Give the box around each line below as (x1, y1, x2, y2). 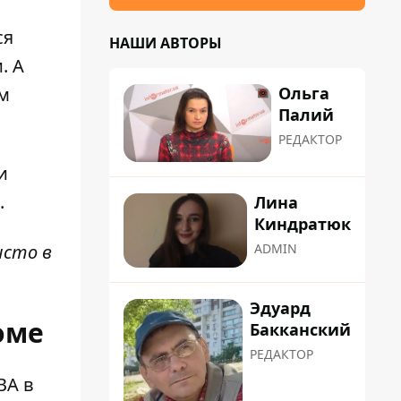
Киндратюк (254, 213, 351, 235)
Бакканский (250, 318, 351, 340)
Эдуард (250, 296, 311, 319)
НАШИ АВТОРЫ (109, 33, 222, 53)
